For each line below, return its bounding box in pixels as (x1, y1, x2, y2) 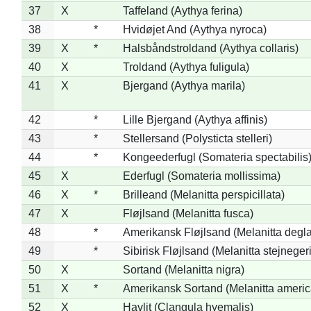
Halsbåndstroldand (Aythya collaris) (122, 42, 299, 54)
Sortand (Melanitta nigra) (122, 263, 244, 276)
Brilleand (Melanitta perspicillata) (122, 188, 285, 201)
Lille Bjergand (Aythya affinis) (122, 113, 267, 126)
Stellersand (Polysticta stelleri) (122, 132, 272, 144)
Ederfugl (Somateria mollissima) (122, 169, 280, 182)
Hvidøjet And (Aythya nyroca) (122, 23, 267, 35)
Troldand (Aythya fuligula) (122, 60, 249, 73)
